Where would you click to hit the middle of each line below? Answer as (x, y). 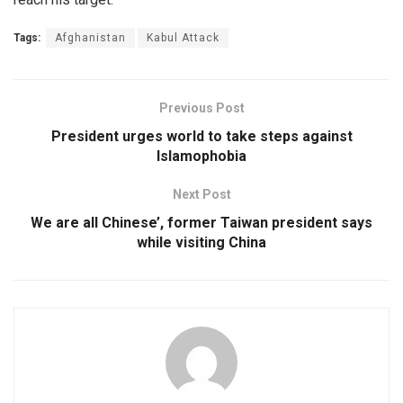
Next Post (201, 194)
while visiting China (201, 242)
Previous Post (201, 107)
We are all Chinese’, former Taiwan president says (201, 222)
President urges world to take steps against (201, 136)
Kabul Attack (183, 37)
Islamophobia (201, 156)
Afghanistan (90, 37)
